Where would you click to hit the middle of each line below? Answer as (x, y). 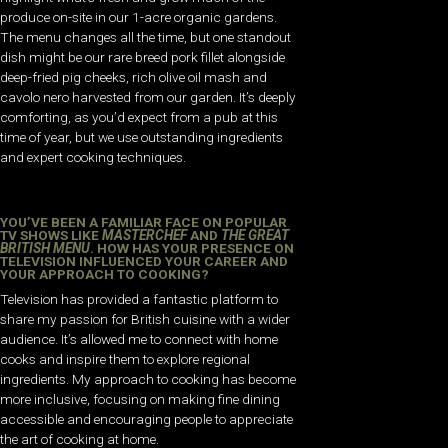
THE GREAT (255, 234)
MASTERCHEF (144, 234)
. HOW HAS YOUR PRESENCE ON (192, 247)
